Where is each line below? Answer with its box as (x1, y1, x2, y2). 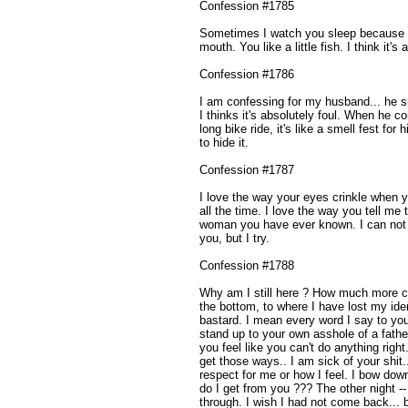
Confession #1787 (199, 162, 294, 177)
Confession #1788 (199, 258, 294, 272)
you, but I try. (199, 230, 270, 245)
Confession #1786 (199, 66, 294, 81)
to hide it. (199, 135, 249, 149)
